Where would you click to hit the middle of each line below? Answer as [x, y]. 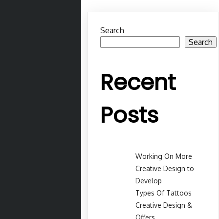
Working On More [164, 156]
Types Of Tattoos [164, 193]
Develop [149, 180]
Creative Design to [165, 168]
